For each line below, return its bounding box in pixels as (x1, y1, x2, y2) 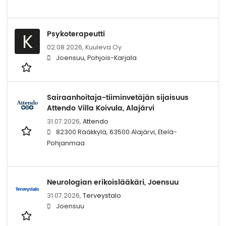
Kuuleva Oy (85, 42, 122, 51)
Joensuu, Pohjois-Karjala (56, 53, 137, 62)
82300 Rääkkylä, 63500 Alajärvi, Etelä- (56, 127, 177, 136)
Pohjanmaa (47, 138, 85, 147)
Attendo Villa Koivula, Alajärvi (47, 102, 154, 114)
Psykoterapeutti (47, 28, 105, 40)
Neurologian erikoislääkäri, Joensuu (47, 176, 179, 188)
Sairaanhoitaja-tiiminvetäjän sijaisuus (47, 91, 189, 103)
